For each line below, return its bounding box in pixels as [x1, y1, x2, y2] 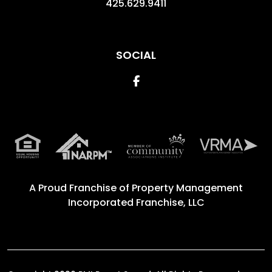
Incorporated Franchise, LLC [67, 195, 205, 209]
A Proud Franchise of [29, 180, 132, 195]
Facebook [138, 72, 193, 88]
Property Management [132, 180, 243, 195]
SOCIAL [116, 47, 156, 63]
